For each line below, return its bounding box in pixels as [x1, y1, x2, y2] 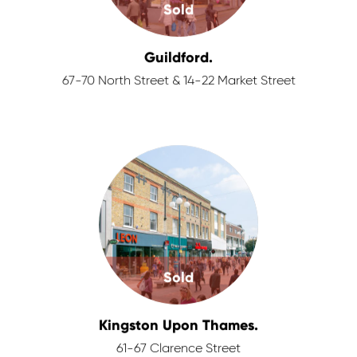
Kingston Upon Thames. [99, 316, 258, 334]
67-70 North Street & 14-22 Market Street [61, 75, 296, 88]
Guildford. [144, 49, 213, 66]
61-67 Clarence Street [116, 343, 241, 355]
